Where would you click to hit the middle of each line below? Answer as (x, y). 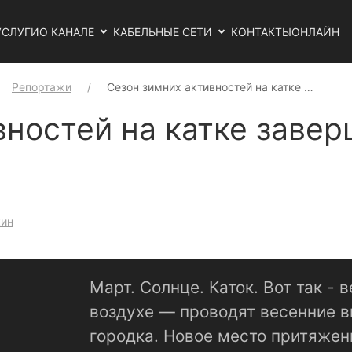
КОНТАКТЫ (261, 31)
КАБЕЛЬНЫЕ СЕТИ (163, 31)
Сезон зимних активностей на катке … (210, 87)
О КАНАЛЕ (67, 31)
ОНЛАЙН (315, 31)
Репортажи (42, 87)
